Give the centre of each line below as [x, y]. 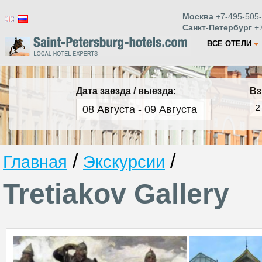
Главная [35, 162]
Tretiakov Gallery [116, 194]
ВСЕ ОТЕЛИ [229, 44]
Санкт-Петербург [217, 27]
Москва [198, 16]
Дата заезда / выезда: [126, 91]
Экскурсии [124, 162]
